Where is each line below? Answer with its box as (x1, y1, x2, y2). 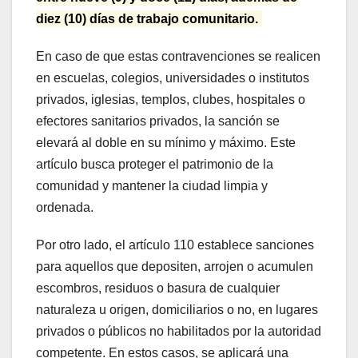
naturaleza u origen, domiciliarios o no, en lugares (36, 302, 318, 316)
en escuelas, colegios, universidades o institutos (36, 70, 309, 85)
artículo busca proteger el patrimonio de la (36, 157, 273, 171)
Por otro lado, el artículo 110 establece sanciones (36, 237, 314, 252)
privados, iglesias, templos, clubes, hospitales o (36, 92, 305, 106)
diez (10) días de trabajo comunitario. (36, 11, 258, 26)
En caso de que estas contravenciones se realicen (36, 49, 320, 63)
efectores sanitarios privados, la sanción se (36, 113, 280, 128)
